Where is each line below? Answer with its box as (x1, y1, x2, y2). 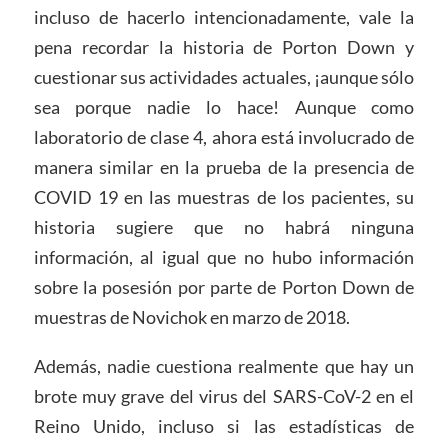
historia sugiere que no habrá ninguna (33, 215, 415, 238)
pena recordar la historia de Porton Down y (33, 35, 415, 58)
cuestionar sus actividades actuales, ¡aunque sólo (33, 65, 415, 88)
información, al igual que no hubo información (33, 245, 415, 268)
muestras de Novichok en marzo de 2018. (33, 305, 350, 328)
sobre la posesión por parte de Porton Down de (33, 275, 415, 298)
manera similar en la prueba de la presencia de (33, 155, 415, 178)
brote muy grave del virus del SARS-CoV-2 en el (33, 385, 415, 408)
